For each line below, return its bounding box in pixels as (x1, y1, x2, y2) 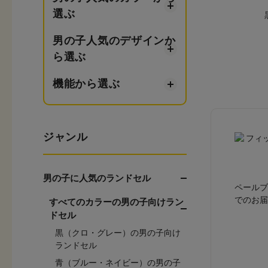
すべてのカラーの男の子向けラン (49, 197, 184, 207)
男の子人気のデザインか (53, 35, 176, 47)
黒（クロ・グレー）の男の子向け (55, 228, 181, 237)
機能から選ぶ (53, 78, 120, 90)
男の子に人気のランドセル (43, 173, 151, 183)
